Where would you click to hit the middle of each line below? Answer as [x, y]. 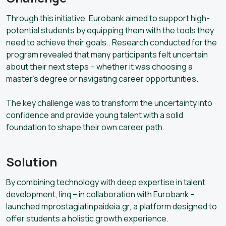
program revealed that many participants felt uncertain [107, 54]
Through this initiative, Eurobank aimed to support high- [108, 18]
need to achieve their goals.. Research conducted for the [111, 42]
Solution [32, 161]
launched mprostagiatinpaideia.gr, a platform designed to [111, 206]
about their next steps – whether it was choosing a [99, 66]
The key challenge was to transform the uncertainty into [109, 103]
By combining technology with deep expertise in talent [106, 182]
